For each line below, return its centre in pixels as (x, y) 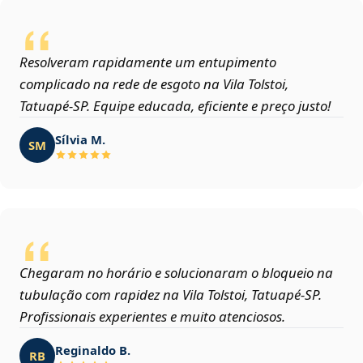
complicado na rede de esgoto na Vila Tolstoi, (154, 84)
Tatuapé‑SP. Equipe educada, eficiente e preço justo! (175, 106)
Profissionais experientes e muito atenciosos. (152, 317)
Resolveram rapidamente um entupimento (148, 62)
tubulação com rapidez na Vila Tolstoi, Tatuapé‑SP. (171, 295)
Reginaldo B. (93, 350)
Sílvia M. (80, 139)
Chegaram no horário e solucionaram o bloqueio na (176, 273)
